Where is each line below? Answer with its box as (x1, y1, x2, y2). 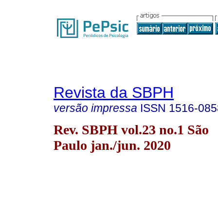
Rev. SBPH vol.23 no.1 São (54, 122, 209, 137)
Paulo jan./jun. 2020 (54, 137, 171, 153)
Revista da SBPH (54, 84, 174, 101)
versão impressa (54, 102, 137, 114)
